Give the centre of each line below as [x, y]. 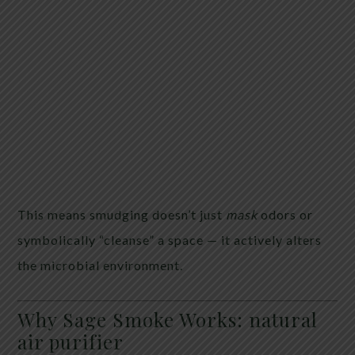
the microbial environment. [101, 265]
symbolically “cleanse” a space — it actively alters [170, 239]
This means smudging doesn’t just [122, 214]
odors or [286, 214]
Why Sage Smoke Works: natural [168, 319]
